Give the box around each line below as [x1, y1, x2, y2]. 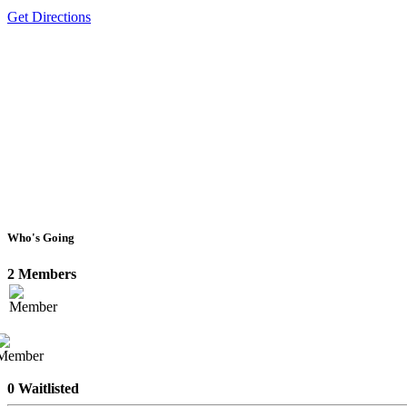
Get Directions [7, 9, 91, 25]
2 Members [7, 265, 76, 282]
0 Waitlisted [7, 380, 79, 396]
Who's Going [7, 231, 74, 245]
